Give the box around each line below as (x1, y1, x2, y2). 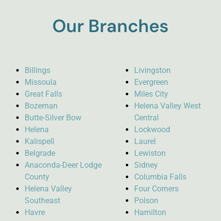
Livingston (134, 66, 171, 75)
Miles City (134, 89, 168, 99)
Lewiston (134, 148, 166, 158)
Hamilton (134, 208, 166, 218)
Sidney (134, 160, 158, 170)
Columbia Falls (134, 172, 186, 182)
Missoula (25, 77, 57, 87)
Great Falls (25, 89, 62, 99)
